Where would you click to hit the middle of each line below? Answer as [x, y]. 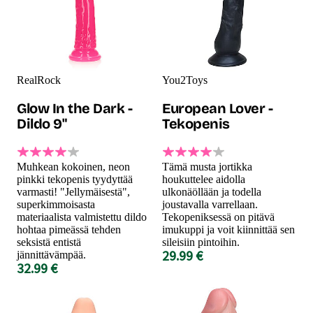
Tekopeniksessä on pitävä [218, 217]
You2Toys [185, 80]
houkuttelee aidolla [204, 179]
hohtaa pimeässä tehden [69, 229]
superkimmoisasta [56, 204]
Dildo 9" [42, 123]
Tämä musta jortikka [207, 166]
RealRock [39, 80]
